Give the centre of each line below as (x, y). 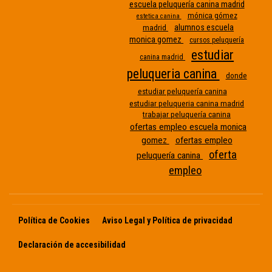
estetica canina (159, 16)
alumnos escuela (204, 27)
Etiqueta (250, 90)
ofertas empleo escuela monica (189, 127)
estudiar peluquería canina (182, 91)
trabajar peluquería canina (187, 114)
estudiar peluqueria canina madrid (187, 103)
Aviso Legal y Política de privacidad (167, 221)
